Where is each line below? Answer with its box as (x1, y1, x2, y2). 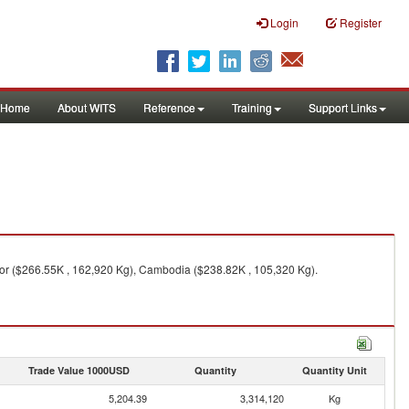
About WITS (58, 100, 116, 115)
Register (340, 15, 382, 30)
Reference (143, 100, 195, 115)
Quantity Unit (301, 363, 367, 377)
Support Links (309, 100, 377, 115)
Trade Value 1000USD (27, 363, 130, 377)
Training (232, 100, 272, 115)
